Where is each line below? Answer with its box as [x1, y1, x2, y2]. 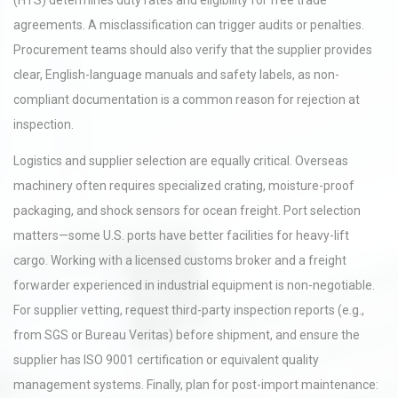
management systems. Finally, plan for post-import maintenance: [13, 378, 378, 392]
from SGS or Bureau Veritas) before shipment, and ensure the [13, 328, 360, 342]
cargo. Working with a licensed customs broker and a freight [13, 253, 346, 267]
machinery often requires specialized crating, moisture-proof [13, 179, 354, 193]
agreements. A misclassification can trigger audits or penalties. [13, 18, 364, 32]
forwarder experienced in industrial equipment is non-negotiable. [13, 278, 375, 292]
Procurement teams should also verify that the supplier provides [13, 43, 372, 57]
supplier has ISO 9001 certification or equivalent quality [13, 353, 319, 367]
